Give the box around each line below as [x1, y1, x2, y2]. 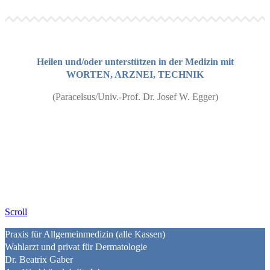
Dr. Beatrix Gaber [5, 254, 73, 265]
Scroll [5, 207, 27, 218]
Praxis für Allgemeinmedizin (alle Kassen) [5, 229, 165, 240]
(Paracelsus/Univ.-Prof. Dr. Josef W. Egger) [52, 92, 218, 102]
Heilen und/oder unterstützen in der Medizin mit [36, 57, 234, 67]
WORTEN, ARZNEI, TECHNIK [66, 69, 204, 80]
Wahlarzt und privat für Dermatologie [5, 242, 147, 253]
